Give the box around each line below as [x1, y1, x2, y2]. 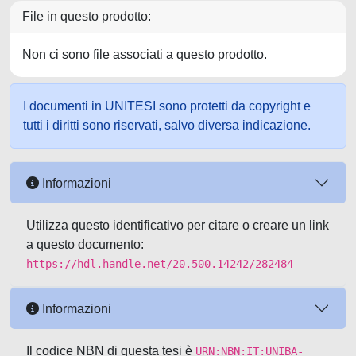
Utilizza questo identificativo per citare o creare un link [26, 219, 329, 232]
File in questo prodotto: [22, 10, 151, 23]
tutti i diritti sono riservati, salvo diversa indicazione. [23, 118, 311, 132]
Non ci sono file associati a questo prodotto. [22, 48, 267, 61]
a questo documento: [26, 238, 144, 251]
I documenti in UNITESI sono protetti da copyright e [23, 99, 311, 113]
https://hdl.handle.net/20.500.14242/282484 [26, 257, 293, 270]
